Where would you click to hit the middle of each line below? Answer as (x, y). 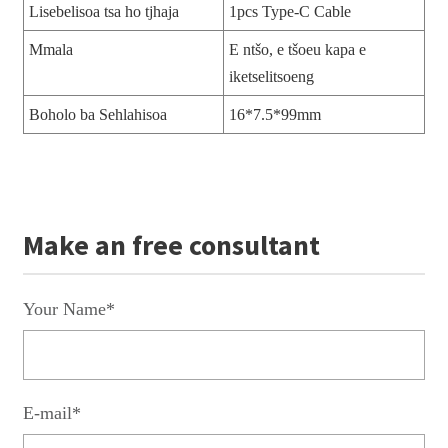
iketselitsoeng (271, 76)
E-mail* (51, 412)
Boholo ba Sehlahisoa (97, 114)
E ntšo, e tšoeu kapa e (297, 49)
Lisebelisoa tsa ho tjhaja (103, 11)
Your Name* (68, 308)
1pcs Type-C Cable (289, 11)
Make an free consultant (171, 244)
